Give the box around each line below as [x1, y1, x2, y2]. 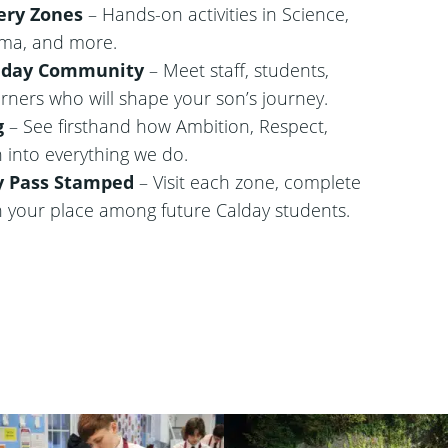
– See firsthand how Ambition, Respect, [3, 114, 328, 139]
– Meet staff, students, [143, 58, 329, 83]
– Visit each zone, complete [133, 170, 361, 195]
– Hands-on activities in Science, [82, 2, 349, 27]
